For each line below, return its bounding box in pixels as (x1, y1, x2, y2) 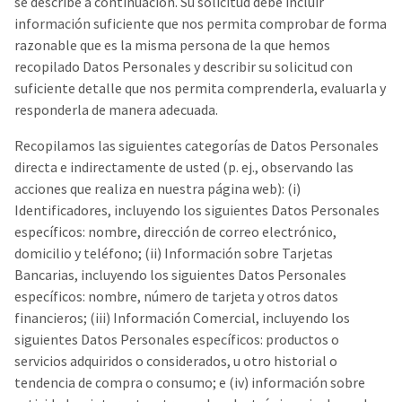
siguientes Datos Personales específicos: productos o (14, 330, 339, 348)
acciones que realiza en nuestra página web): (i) (14, 179, 301, 197)
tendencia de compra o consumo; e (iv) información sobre (14, 373, 365, 391)
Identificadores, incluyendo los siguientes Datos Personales (14, 201, 380, 219)
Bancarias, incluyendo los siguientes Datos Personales (14, 266, 346, 284)
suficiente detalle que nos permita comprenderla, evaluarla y (14, 79, 386, 97)
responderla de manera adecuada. (14, 100, 218, 118)
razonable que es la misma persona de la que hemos (14, 36, 330, 54)
